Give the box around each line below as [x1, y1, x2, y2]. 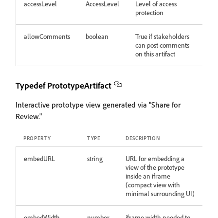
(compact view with [126, 181, 180, 189]
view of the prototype [126, 163, 184, 171]
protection [135, 8, 163, 17]
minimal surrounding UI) [126, 189, 195, 198]
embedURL [24, 154, 55, 163]
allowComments [24, 32, 70, 40]
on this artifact [135, 50, 175, 58]
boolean [86, 32, 109, 40]
